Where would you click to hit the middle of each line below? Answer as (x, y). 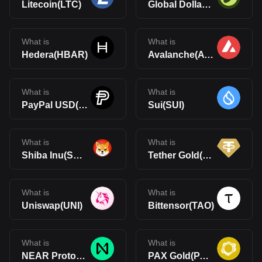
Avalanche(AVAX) (209, 55)
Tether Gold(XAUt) (207, 156)
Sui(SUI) (166, 105)
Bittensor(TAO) (181, 206)
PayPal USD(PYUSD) (83, 105)
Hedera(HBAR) (55, 55)
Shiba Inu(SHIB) (78, 156)
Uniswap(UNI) (52, 206)
